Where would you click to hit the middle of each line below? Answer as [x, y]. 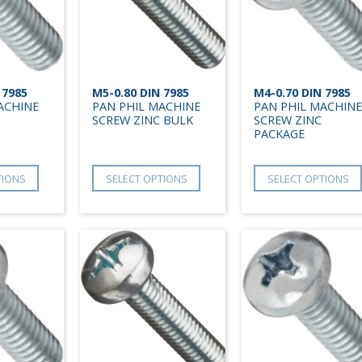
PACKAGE [279, 134]
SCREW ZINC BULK [143, 120]
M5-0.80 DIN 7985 [141, 93]
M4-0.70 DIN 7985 [302, 93]
